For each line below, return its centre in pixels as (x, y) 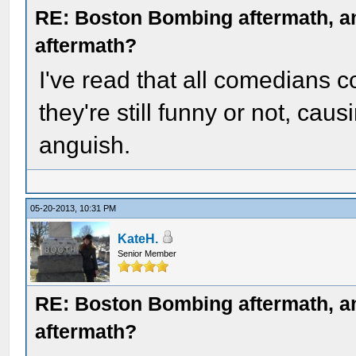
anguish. (85, 145)
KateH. (138, 239)
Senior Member (147, 253)
